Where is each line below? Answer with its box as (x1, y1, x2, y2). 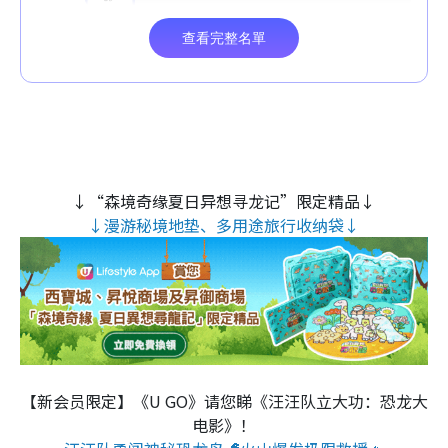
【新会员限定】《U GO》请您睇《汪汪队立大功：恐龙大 (20, 388, 428, 413)
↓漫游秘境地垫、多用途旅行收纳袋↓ (88, 213, 360, 238)
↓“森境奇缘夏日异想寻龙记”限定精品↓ (72, 189, 376, 214)
